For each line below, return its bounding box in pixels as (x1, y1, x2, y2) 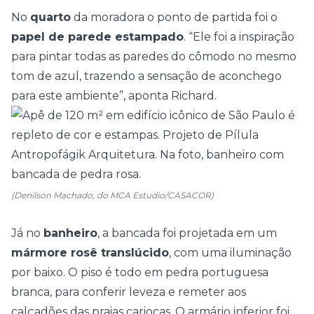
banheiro (43, 226, 97, 240)
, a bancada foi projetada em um (97, 226, 277, 240)
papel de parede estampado (11, 30, 184, 43)
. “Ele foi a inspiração (184, 30, 294, 43)
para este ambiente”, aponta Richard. (11, 89, 217, 102)
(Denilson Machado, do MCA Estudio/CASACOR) (11, 190, 214, 200)
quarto (30, 11, 71, 24)
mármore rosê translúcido (11, 246, 169, 259)
